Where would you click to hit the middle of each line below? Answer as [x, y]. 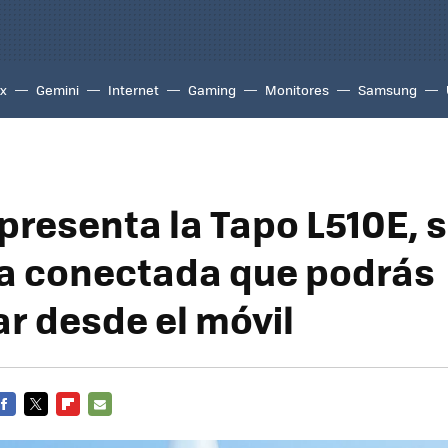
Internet [133, 89]
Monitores [297, 89]
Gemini [57, 89]
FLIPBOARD [92, 427]
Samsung [387, 89]
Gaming [212, 89]
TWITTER [52, 427]
